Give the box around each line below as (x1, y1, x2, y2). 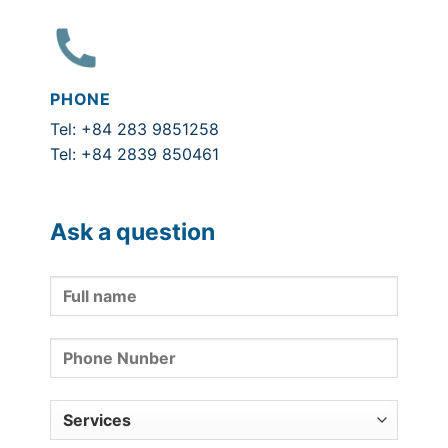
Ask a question (50, 217, 215, 246)
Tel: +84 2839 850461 (50, 143, 219, 164)
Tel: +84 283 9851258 (50, 118, 219, 139)
